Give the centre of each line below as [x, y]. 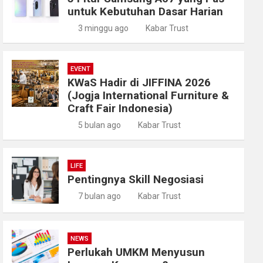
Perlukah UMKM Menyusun [136, 252]
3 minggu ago [103, 28]
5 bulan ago [99, 125]
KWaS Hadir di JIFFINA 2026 [139, 82]
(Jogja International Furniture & [149, 95]
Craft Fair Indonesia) [120, 108]
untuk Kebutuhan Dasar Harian [146, 11]
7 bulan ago [99, 196]
